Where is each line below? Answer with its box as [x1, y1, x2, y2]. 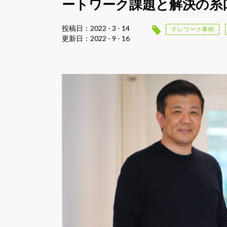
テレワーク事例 [171, 25, 214, 33]
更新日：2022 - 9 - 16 [62, 34, 130, 43]
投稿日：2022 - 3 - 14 [62, 24, 130, 33]
